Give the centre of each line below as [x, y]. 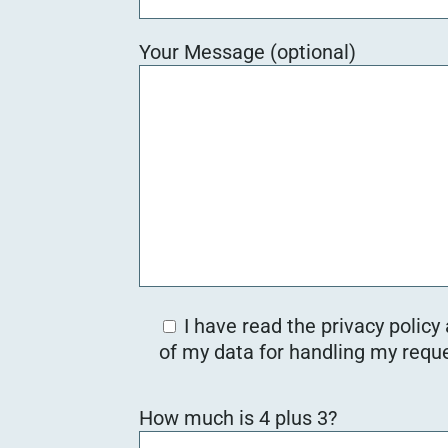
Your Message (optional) [247, 52]
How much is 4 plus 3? [237, 418]
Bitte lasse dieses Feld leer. [259, 400]
